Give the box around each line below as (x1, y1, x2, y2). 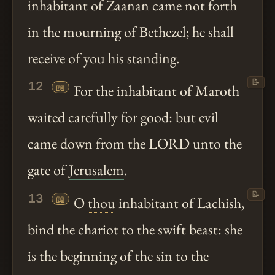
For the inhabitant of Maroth (71, 81, 240, 101)
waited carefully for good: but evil (28, 107, 219, 127)
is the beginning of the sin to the (28, 246, 209, 265)
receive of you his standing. (28, 48, 180, 68)
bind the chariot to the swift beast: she (28, 219, 242, 239)
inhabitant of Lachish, (115, 193, 246, 212)
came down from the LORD (28, 134, 193, 153)
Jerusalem (69, 160, 124, 180)
